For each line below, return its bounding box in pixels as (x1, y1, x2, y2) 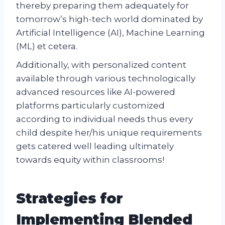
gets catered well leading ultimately (16, 141, 174, 151)
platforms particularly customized (16, 100, 165, 110)
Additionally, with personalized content (16, 59, 186, 70)
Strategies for (16, 189, 123, 207)
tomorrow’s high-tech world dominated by (16, 14, 203, 24)
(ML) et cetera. (16, 41, 77, 51)
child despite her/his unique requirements (16, 127, 202, 138)
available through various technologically (16, 73, 195, 83)
